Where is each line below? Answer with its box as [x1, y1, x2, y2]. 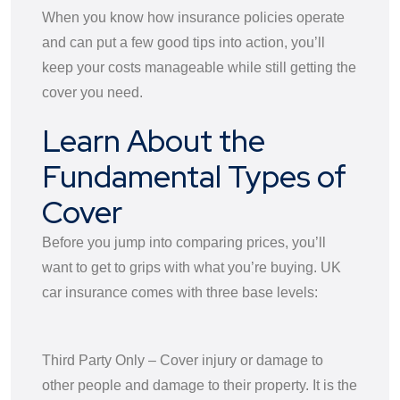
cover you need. [42, 84, 146, 100]
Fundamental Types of [42, 155, 346, 196]
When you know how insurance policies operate [42, 9, 345, 25]
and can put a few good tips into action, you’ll [42, 34, 325, 50]
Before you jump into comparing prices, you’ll [42, 234, 326, 250]
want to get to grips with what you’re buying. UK [42, 259, 341, 275]
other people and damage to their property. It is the [42, 377, 357, 393]
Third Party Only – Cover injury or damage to [42, 352, 323, 368]
